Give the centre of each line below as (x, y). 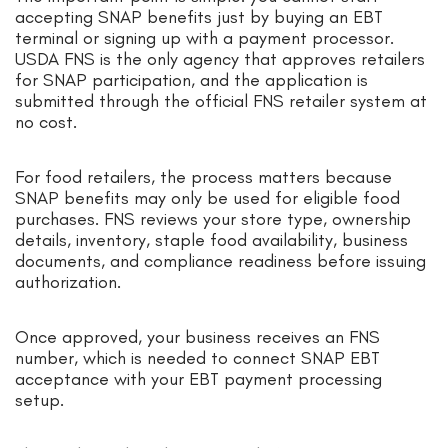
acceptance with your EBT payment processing (198, 379)
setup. (39, 400)
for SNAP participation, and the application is (191, 80)
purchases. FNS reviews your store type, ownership (213, 219)
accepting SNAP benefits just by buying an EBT (199, 17)
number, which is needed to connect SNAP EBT (197, 358)
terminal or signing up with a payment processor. (204, 38)
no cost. (46, 122)
